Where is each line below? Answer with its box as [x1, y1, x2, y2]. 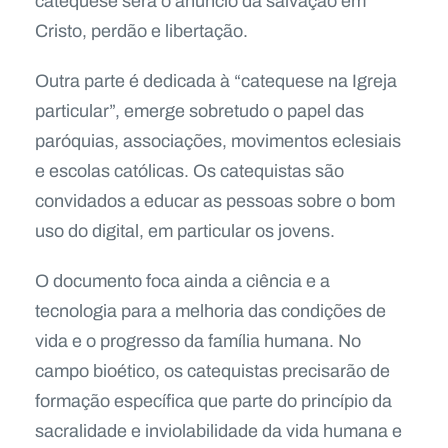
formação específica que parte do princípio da [35, 387, 392, 414]
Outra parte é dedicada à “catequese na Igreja [35, 67, 397, 94]
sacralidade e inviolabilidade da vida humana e [35, 417, 402, 444]
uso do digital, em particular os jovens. [35, 217, 335, 244]
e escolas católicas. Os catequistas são [35, 157, 344, 184]
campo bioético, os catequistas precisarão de [35, 357, 390, 384]
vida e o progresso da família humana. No [35, 327, 361, 354]
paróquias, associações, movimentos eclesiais [35, 127, 401, 154]
